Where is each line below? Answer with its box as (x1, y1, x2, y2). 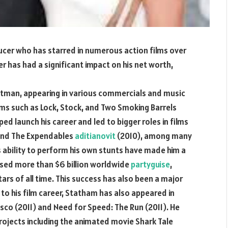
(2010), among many (116, 130, 192, 141)
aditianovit (75, 130, 116, 141)
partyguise (131, 159, 170, 170)
